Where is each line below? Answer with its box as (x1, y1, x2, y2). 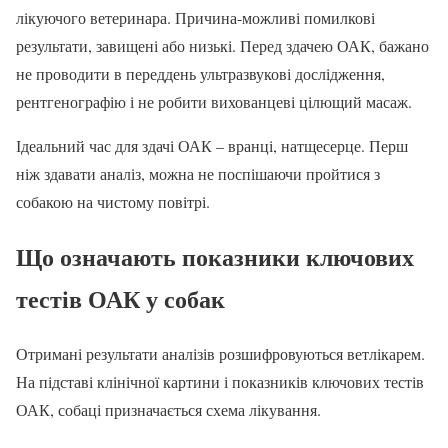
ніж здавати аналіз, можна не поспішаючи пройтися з (16, 162, 380, 184)
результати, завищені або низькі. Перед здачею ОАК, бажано (16, 34, 429, 56)
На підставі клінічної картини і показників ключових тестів (16, 370, 424, 392)
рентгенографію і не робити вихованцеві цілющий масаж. (16, 90, 412, 112)
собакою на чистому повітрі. (16, 190, 210, 212)
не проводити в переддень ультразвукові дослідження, (16, 62, 385, 84)
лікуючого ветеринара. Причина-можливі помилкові (16, 6, 375, 28)
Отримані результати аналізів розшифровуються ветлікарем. (16, 342, 425, 364)
